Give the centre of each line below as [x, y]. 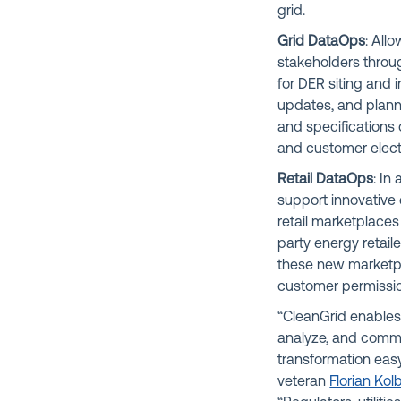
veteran [304, 382]
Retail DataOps [326, 179]
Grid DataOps [322, 42]
